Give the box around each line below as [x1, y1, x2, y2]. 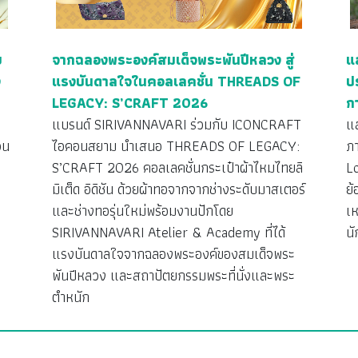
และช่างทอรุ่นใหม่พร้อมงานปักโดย [51, 199, 233, 223]
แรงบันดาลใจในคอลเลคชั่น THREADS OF [51, 70, 300, 93]
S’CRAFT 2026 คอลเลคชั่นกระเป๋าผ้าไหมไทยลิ [51, 156, 303, 180]
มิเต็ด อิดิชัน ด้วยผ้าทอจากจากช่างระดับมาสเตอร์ [51, 177, 305, 201]
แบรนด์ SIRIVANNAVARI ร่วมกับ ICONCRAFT [51, 113, 301, 137]
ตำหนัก [51, 285, 89, 309]
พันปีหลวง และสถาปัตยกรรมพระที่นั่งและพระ [51, 264, 295, 288]
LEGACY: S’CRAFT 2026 [51, 91, 208, 115]
